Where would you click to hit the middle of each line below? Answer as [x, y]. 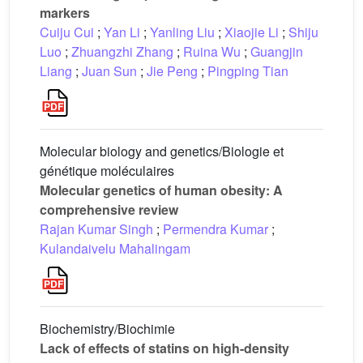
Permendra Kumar [216, 229]
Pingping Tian [248, 71]
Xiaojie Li [252, 32]
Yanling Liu [182, 32]
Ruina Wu [212, 51]
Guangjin [277, 51]
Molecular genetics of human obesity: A [161, 190]
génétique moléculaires [107, 171]
